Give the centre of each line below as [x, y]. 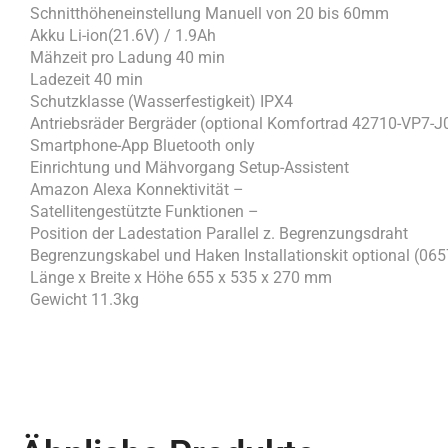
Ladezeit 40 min [86, 79]
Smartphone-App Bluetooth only [142, 145]
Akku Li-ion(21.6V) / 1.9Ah [123, 35]
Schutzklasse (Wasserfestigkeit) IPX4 [161, 101]
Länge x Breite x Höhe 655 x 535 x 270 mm [181, 277]
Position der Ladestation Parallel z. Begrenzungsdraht [219, 233]
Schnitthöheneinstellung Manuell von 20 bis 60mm [209, 13]
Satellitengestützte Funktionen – [144, 211]
